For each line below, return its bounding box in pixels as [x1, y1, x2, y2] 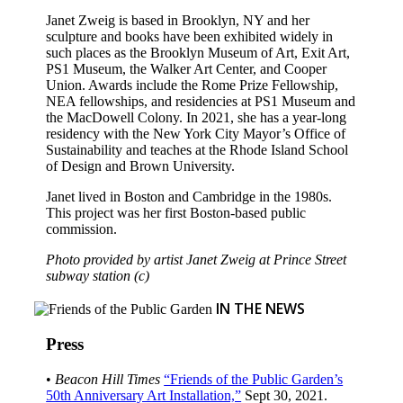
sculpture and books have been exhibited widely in [46, 28, 334, 44]
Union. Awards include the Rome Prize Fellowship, [46, 76, 339, 93]
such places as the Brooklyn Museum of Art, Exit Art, [46, 44, 351, 60]
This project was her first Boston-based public [46, 204, 307, 220]
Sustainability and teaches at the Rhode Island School [46, 141, 349, 157]
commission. [46, 220, 118, 237]
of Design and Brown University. [46, 157, 236, 174]
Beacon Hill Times [55, 372, 161, 388]
